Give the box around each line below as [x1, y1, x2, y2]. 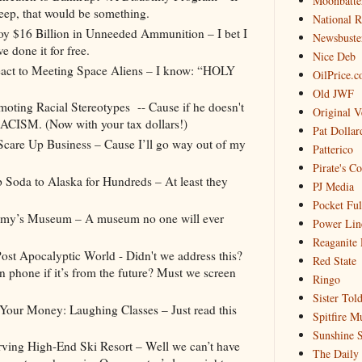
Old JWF [312, 86, 354, 102]
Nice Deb [312, 48, 356, 65]
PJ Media [312, 179, 354, 195]
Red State [312, 253, 356, 269]
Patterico [312, 141, 353, 158]
